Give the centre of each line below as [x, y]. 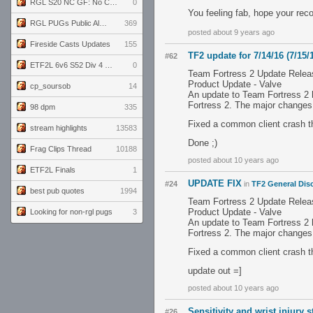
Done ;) [203, 143]
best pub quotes [57, 191]
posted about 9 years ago [231, 32]
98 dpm [43, 107]
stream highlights [59, 128]
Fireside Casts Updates [70, 44]
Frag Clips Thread [61, 149]
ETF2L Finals [53, 170]
